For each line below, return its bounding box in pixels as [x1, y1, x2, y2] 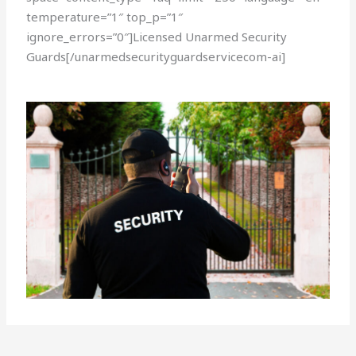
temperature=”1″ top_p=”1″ [26, 9, 184, 25]
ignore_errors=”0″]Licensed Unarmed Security [26, 29, 288, 45]
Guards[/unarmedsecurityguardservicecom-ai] [26, 48, 286, 65]
